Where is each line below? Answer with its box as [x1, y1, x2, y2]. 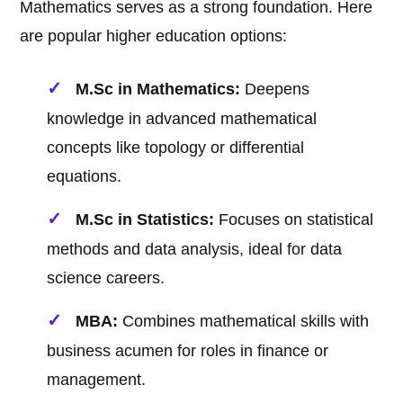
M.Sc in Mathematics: [76, 80, 241, 99]
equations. [47, 167, 122, 186]
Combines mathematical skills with [118, 312, 370, 331]
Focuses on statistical [214, 210, 374, 229]
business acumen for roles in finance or [47, 342, 329, 361]
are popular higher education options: [20, 27, 288, 46]
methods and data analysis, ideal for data [47, 240, 343, 259]
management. [47, 371, 147, 390]
